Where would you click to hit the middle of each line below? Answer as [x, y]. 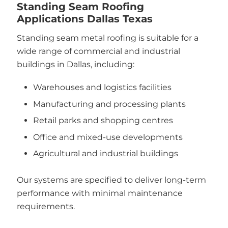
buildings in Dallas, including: [75, 64]
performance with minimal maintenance [99, 193]
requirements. [46, 206]
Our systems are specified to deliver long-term [111, 180]
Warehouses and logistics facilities [102, 87]
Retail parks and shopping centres [103, 120]
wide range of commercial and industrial [98, 51]
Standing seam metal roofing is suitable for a [107, 38]
